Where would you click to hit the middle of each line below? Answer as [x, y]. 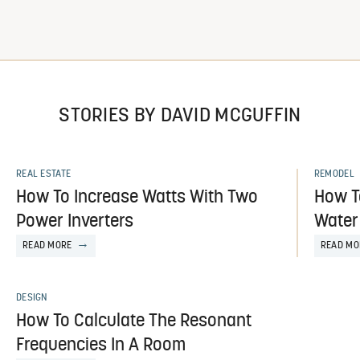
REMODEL [334, 174]
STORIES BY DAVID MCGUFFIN [180, 117]
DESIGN [31, 298]
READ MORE [47, 246]
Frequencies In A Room [100, 346]
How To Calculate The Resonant [133, 322]
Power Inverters [74, 222]
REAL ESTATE [43, 174]
